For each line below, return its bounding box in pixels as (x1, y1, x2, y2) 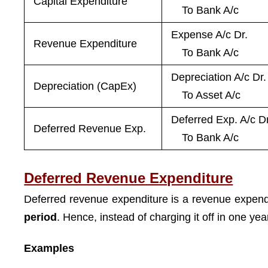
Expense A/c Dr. (171, 28, 248, 41)
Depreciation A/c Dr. (171, 71, 267, 83)
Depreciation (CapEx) (33, 80, 137, 92)
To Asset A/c (171, 89, 241, 101)
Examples (24, 242, 75, 254)
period (24, 211, 57, 223)
